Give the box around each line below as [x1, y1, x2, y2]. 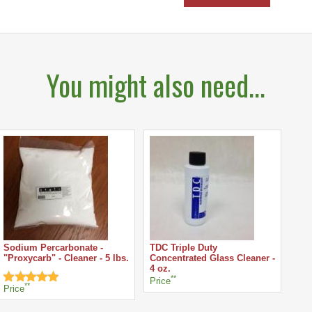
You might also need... [47, 64, 265, 106]
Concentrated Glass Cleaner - [150, 253, 275, 263]
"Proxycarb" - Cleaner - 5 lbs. [3, 253, 129, 263]
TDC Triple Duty [150, 242, 217, 253]
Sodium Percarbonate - [3, 242, 103, 253]
